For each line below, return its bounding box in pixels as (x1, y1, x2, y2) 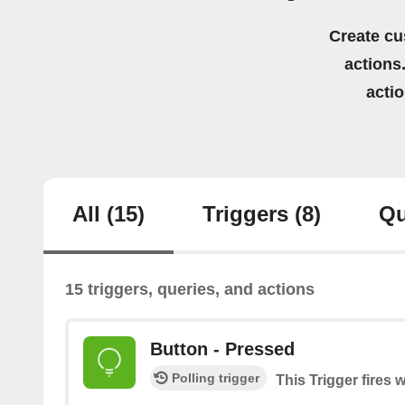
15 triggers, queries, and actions (65, 280, 315, 299)
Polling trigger (172, 371, 259, 386)
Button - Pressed (150, 339, 295, 360)
